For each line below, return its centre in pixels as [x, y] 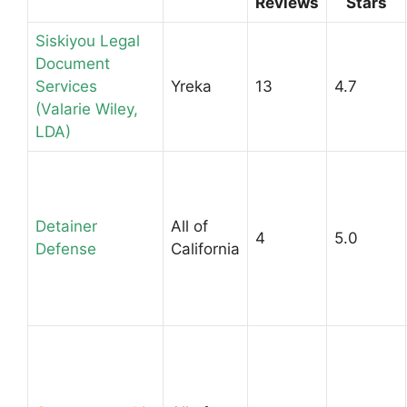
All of [189, 226]
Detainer [66, 226]
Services [66, 86]
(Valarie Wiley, [87, 109]
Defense [66, 248]
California [205, 248]
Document [73, 63]
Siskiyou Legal [88, 40]
